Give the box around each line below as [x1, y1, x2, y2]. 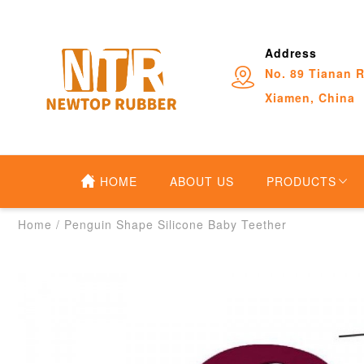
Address [264, 45, 317, 61]
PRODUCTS [266, 173, 336, 189]
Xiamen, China [264, 89, 355, 106]
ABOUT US [170, 173, 234, 189]
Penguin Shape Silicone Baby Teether [64, 216, 287, 232]
